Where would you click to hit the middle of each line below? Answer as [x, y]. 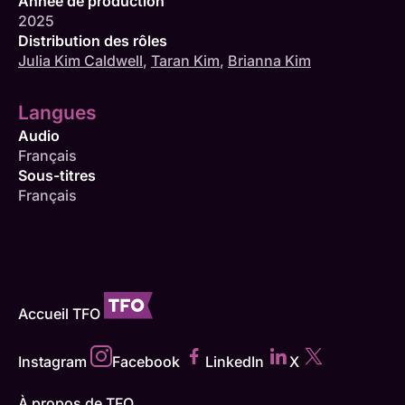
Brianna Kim [269, 61]
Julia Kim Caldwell [80, 61]
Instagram [52, 362]
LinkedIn [235, 362]
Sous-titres [57, 176]
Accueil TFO [59, 314]
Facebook [146, 362]
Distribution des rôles [93, 41]
